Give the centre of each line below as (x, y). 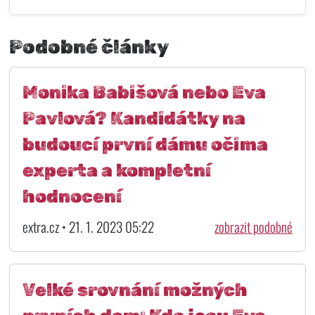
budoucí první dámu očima (145, 144)
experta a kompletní (116, 171)
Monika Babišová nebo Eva (144, 92)
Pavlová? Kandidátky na (134, 118)
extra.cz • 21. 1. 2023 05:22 (88, 227)
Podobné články (89, 46)
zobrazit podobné (254, 227)
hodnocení (72, 197)
